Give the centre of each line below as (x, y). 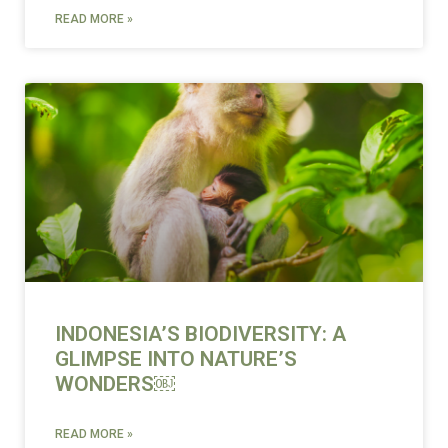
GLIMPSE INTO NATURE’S (176, 358)
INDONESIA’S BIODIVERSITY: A (200, 333)
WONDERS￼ (115, 383)
